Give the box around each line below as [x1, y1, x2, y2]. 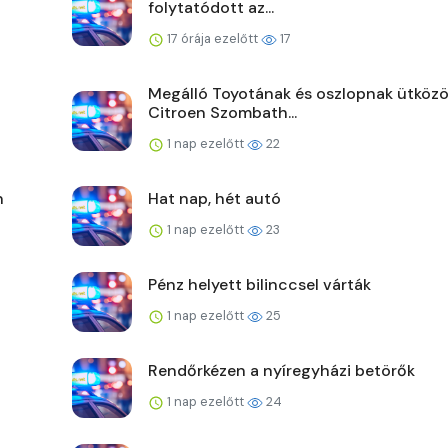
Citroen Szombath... [148, 102, 297, 124]
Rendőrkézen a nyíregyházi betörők [148, 360, 415, 382]
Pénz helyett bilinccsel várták [148, 274, 371, 296]
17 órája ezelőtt [164, 30, 261, 48]
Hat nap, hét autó [148, 188, 281, 210]
